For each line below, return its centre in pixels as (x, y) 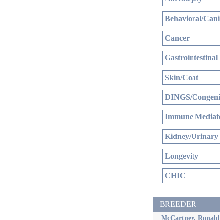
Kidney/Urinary (192, 136)
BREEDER (178, 204)
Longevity (182, 156)
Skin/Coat (182, 77)
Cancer (177, 38)
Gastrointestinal (191, 58)
